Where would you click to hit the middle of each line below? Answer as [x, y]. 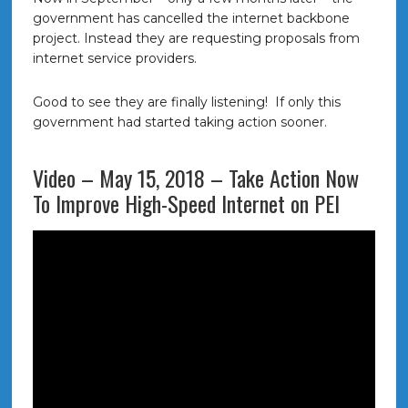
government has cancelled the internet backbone [191, 18]
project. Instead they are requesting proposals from [196, 38]
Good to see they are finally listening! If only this [186, 102]
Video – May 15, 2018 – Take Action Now [195, 178]
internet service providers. [114, 58]
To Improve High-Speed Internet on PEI [186, 203]
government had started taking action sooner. [179, 122]
